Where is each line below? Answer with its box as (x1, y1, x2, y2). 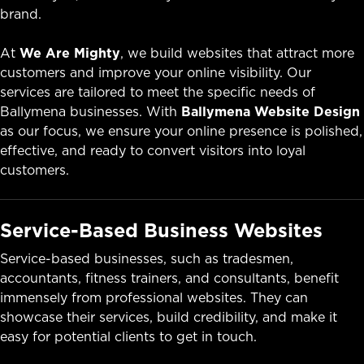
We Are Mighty (19, 43, 120, 62)
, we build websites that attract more (120, 43, 354, 62)
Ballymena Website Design (181, 102, 360, 120)
